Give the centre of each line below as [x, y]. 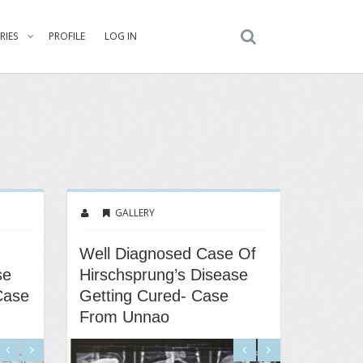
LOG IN [121, 36]
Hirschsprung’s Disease [164, 275]
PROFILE [67, 36]
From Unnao [124, 317]
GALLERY [135, 213]
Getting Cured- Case [154, 296]
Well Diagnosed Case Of [168, 254]
